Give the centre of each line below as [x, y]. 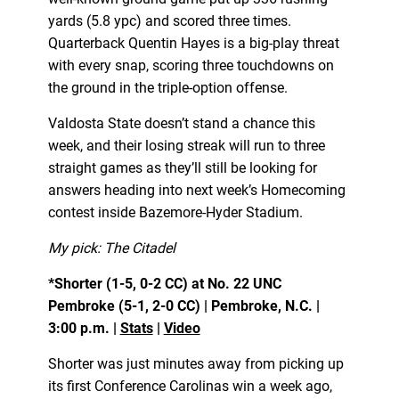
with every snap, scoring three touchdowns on [191, 65]
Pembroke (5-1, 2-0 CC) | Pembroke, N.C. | [183, 305]
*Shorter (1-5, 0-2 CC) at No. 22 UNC [164, 283]
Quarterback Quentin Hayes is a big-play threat [193, 43]
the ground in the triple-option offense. [167, 87]
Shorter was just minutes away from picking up [195, 363]
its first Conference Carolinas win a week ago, [190, 386]
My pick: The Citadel [111, 248]
